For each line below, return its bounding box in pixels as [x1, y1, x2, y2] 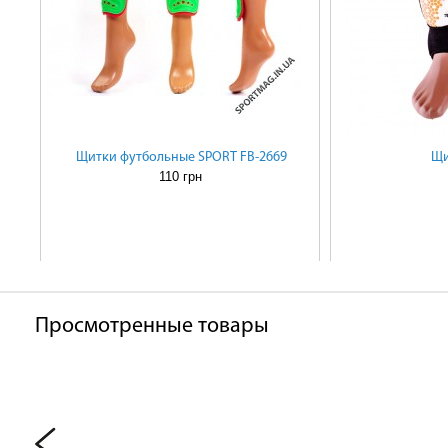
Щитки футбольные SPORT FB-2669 [75, 150, 287, 165]
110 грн [158, 169, 202, 184]
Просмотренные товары [35, 315, 269, 338]
